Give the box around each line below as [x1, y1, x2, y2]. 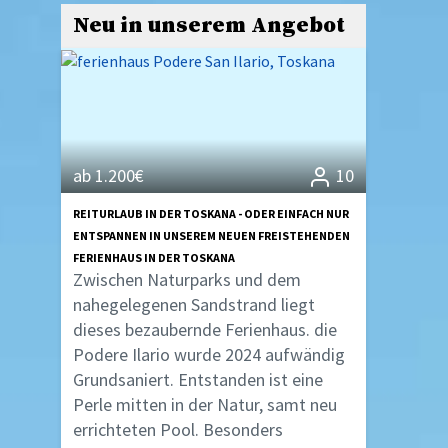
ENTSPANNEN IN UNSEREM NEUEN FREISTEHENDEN [73, 228, 350, 244]
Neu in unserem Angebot [73, 12, 345, 40]
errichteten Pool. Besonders [73, 418, 283, 442]
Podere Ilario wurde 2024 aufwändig [73, 343, 345, 367]
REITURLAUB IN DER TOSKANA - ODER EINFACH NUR [73, 206, 349, 222]
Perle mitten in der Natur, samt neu [73, 393, 337, 417]
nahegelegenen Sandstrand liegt [73, 293, 315, 317]
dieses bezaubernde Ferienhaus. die [73, 318, 337, 342]
